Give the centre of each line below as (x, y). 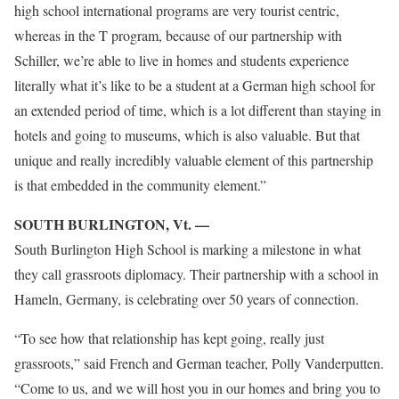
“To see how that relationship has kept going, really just (169, 338)
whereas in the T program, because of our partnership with (178, 35)
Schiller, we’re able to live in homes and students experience (182, 60)
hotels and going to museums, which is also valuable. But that (187, 135)
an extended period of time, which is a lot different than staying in (198, 110)
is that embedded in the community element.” (140, 185)
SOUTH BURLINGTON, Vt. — (112, 224)
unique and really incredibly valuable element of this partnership (194, 160)
